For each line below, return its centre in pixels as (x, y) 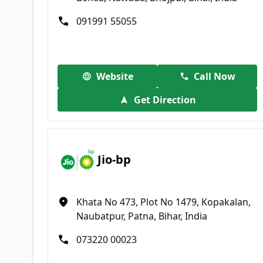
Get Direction (165, 100)
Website (114, 76)
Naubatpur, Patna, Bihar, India (142, 216)
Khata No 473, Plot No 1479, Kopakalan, (163, 202)
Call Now (214, 76)
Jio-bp (114, 160)
